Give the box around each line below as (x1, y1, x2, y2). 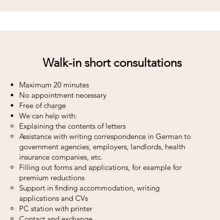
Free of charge (19, 101, 66, 110)
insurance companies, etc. (19, 152, 103, 162)
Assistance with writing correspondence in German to (19, 132, 191, 141)
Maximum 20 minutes (19, 80, 89, 89)
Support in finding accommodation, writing (19, 183, 160, 192)
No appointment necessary (19, 90, 107, 100)
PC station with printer (19, 204, 92, 213)
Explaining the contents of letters (19, 121, 126, 131)
